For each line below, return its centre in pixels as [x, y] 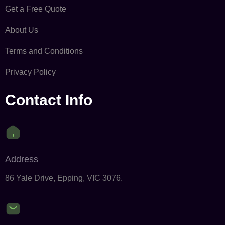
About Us [22, 30]
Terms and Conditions [44, 51]
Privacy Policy [30, 72]
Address [22, 159]
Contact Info [49, 100]
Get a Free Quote [36, 9]
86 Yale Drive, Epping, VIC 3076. [64, 178]
